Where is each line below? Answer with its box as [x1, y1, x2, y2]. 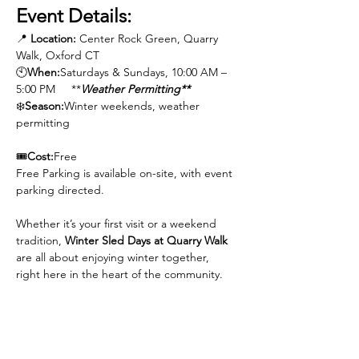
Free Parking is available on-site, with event [16, 166, 236, 180]
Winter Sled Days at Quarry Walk [65, 233, 228, 248]
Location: [30, 31, 76, 46]
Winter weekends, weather [64, 99, 203, 113]
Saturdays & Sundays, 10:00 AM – [60, 65, 230, 79]
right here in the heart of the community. [16, 267, 223, 281]
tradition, [16, 233, 65, 248]
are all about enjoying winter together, [16, 250, 216, 264]
